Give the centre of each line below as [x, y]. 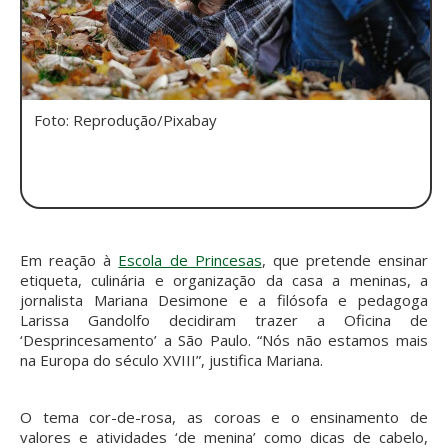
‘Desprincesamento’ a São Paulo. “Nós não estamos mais [224, 340]
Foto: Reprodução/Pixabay [119, 119]
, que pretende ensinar [344, 260]
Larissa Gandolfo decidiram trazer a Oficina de [224, 320]
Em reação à [69, 260]
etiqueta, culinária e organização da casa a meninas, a [224, 280]
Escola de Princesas [190, 260]
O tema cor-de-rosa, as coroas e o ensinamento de [224, 417]
